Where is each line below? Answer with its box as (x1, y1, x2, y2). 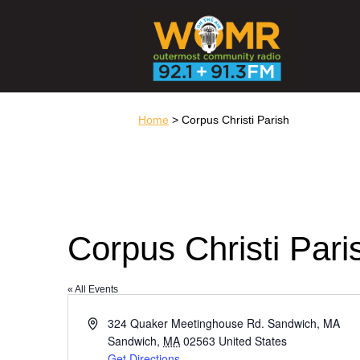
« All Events (67, 284, 118, 295)
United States (219, 333, 288, 349)
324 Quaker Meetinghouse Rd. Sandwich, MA (108, 315, 341, 331)
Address (87, 314, 129, 330)
